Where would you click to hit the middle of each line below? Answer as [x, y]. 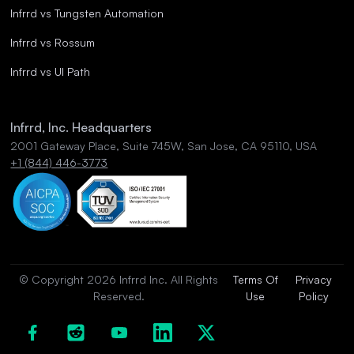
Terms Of [255, 280]
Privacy [314, 280]
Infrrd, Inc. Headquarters [81, 128]
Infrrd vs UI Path [51, 72]
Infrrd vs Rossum [53, 43]
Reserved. [119, 296]
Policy [314, 296]
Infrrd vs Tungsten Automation [87, 13]
